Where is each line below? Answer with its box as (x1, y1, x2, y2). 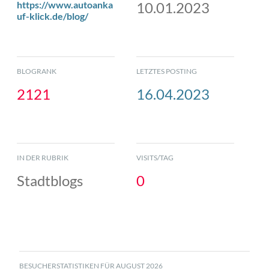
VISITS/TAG (136, 153, 174, 162)
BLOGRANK (17, 66, 56, 76)
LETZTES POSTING (136, 66, 198, 76)
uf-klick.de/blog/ (17, 10, 88, 22)
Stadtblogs (17, 171, 83, 189)
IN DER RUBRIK (17, 153, 68, 162)
